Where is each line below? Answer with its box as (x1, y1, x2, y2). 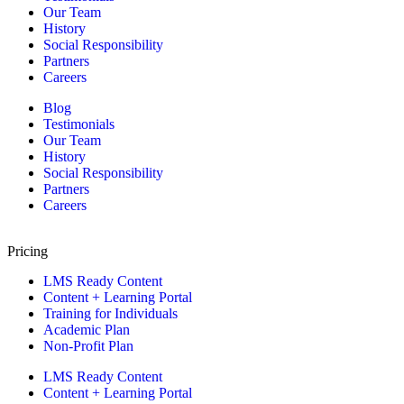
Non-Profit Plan (43, 338, 133, 354)
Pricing (7, 243, 48, 260)
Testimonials (43, 116, 115, 133)
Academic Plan (43, 322, 130, 338)
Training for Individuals (43, 306, 178, 322)
